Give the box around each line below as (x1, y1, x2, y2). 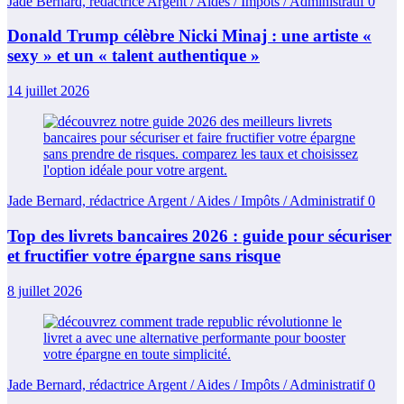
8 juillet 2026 (7, 282, 82, 298)
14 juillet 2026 (7, 83, 89, 99)
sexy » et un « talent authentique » (7, 46, 260, 66)
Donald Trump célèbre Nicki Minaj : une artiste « (7, 26, 372, 46)
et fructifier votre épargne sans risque (7, 245, 280, 265)
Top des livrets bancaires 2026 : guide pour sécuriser (7, 225, 391, 245)
